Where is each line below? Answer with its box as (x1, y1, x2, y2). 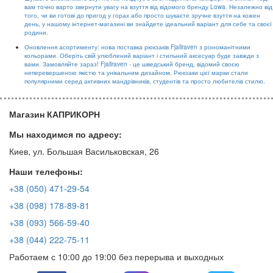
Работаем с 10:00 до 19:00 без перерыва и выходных (9, 250, 224, 263)
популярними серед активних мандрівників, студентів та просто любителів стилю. (24, 77, 265, 85)
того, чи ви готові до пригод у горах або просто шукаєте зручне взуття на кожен (24, 11, 260, 19)
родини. (24, 28, 48, 37)
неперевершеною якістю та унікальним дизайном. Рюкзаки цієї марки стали (24, 68, 248, 77)
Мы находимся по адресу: (9, 128, 122, 140)
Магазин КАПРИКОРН (9, 108, 100, 120)
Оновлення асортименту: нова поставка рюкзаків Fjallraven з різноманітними (24, 43, 250, 51)
